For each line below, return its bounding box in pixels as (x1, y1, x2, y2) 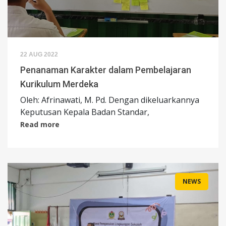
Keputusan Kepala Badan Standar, (20, 106, 149, 118)
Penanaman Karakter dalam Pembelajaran (20, 65, 193, 76)
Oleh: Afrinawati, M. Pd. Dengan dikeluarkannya (20, 94, 201, 106)
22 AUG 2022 (20, 51, 58, 59)
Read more (20, 120, 60, 130)
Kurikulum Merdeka (20, 79, 98, 90)
